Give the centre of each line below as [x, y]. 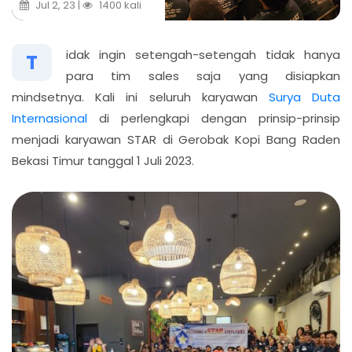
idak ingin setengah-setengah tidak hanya [203, 55]
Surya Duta [304, 97]
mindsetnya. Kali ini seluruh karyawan [140, 97]
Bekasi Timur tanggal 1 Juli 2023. [103, 161]
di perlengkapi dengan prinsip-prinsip [214, 119]
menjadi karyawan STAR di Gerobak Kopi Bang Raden [176, 140]
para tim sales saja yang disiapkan [203, 76]
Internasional [49, 119]
